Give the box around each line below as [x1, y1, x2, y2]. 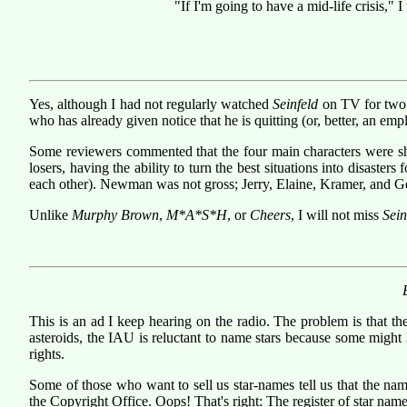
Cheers [250, 207, 291, 223]
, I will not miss [291, 207, 382, 223]
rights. [29, 345, 65, 362]
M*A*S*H [166, 207, 227, 223]
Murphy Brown [72, 207, 159, 223]
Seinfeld [273, 96, 319, 113]
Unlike [29, 207, 72, 223]
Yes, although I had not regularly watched [29, 96, 273, 113]
